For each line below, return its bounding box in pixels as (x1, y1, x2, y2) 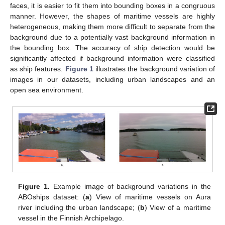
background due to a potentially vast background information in (10, 33, 215, 41)
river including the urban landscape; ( (18, 203, 140, 211)
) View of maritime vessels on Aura (89, 192, 211, 201)
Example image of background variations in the (50, 182, 211, 190)
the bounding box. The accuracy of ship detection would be (10, 43, 215, 52)
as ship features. (10, 64, 65, 73)
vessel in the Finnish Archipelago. (18, 213, 125, 222)
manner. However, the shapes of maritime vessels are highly (10, 12, 215, 20)
